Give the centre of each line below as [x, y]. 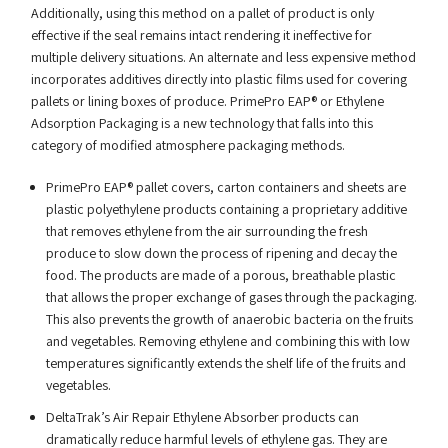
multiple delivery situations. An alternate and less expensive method [223, 57]
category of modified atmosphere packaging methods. [187, 145]
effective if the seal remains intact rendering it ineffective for [201, 35]
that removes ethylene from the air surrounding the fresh [206, 231]
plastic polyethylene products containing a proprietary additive [226, 209]
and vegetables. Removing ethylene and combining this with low [227, 341]
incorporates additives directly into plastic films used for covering [218, 79]
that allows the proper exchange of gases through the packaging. [231, 297]
